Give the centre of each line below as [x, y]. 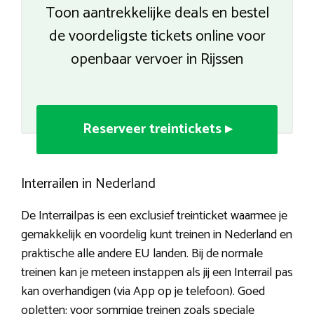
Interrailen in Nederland [88, 184]
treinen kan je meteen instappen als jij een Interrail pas [157, 273]
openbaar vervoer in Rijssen [157, 60]
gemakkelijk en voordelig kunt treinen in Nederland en [157, 235]
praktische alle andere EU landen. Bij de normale [142, 254]
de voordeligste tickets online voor [157, 37]
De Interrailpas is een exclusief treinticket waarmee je [154, 216]
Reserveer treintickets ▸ [157, 130]
